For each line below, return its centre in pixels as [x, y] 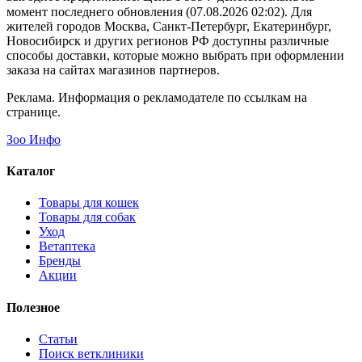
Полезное [33, 307]
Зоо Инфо [34, 139]
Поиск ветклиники [91, 353]
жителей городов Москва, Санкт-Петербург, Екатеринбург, [169, 26]
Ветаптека [67, 246]
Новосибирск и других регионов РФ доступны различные [168, 40]
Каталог [31, 171]
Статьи [58, 339]
